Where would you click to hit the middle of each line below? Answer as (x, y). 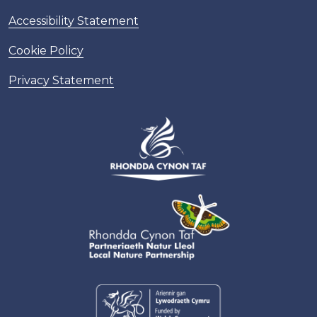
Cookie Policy (46, 50)
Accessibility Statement (74, 21)
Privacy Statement (61, 80)
